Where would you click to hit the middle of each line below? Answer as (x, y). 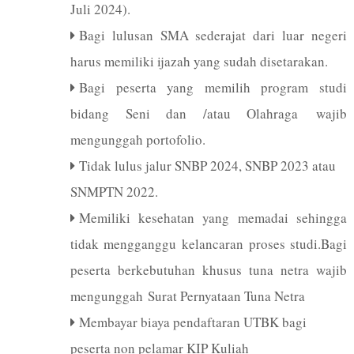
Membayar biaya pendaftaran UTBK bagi (192, 322)
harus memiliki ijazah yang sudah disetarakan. (199, 61)
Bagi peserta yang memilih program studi (213, 87)
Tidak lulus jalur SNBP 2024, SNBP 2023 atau (207, 165)
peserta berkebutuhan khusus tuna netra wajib (209, 269)
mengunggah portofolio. (137, 139)
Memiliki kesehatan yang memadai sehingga (213, 217)
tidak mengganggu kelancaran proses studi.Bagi (209, 243)
